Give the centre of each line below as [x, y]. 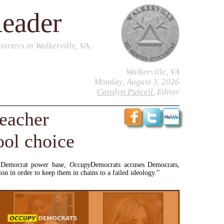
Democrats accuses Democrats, [135, 164]
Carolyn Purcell [125, 92]
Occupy [80, 164]
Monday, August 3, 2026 [137, 82]
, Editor [166, 92]
